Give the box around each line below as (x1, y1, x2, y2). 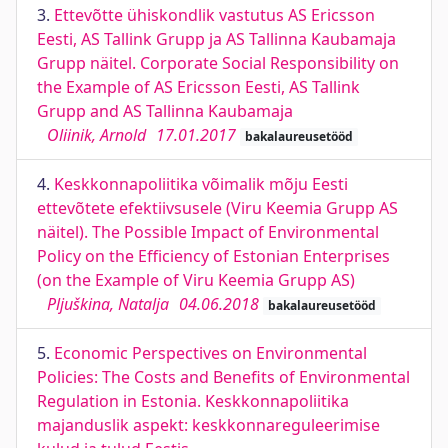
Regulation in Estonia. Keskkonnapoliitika (37, 390, 349, 412)
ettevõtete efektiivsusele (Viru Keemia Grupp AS (37, 197, 398, 219)
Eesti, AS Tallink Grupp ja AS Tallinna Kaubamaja (37, 28, 396, 50)
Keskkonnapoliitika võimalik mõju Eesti (54, 173, 348, 195)
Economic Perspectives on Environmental (54, 342, 367, 364)
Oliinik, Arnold (47, 124, 146, 146)
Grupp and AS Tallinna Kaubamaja (37, 100, 293, 122)
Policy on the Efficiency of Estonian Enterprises (37, 245, 390, 267)
